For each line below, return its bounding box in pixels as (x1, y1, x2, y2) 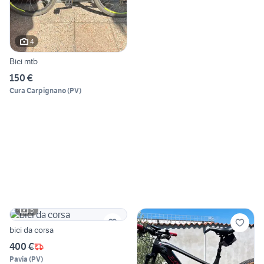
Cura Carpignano (9, 86, 66, 95)
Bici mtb (9, 56, 38, 67)
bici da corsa (9, 225, 54, 236)
